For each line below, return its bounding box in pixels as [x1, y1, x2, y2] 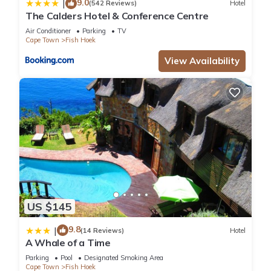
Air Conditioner [25, 26, 71, 35]
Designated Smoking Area [84, 253, 163, 263]
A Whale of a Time [25, 237, 111, 249]
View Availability [165, 54, 240, 67]
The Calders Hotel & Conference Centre [25, 9, 209, 22]
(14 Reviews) [80, 226, 124, 235]
